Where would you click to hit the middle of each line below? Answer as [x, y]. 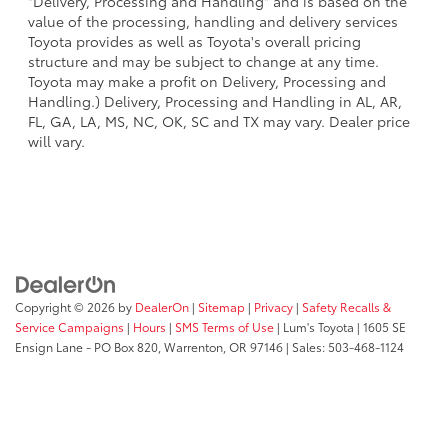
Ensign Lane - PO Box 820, [88, 347]
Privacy [273, 307]
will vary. [56, 140]
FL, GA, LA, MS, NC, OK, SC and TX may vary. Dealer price [219, 120]
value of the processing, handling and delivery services [213, 20]
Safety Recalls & [346, 307]
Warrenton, [193, 347]
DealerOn [162, 307]
